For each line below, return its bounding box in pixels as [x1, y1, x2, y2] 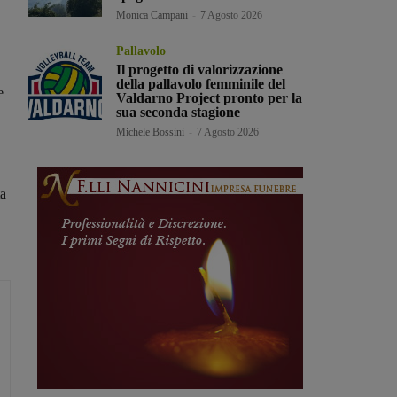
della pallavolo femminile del [116, 76, 286, 92]
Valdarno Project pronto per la [116, 90, 303, 106]
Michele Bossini [116, 126, 185, 139]
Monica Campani [116, 9, 189, 22]
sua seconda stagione [116, 105, 241, 121]
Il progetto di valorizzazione [116, 62, 284, 78]
